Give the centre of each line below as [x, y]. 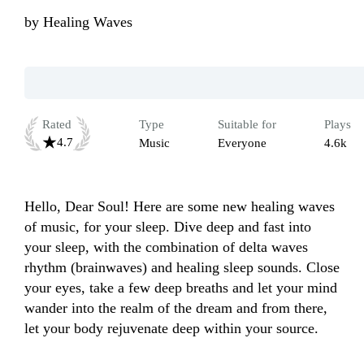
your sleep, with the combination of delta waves [166, 247]
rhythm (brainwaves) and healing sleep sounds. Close [182, 268]
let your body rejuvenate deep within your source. [171, 329]
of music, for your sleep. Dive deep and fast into [168, 227]
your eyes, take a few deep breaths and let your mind [181, 288]
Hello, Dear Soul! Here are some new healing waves [180, 207]
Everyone [242, 143]
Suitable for [247, 125]
